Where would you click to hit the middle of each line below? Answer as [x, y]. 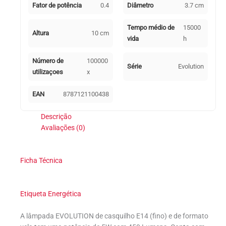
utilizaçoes [48, 72]
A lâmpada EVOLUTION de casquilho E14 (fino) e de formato [114, 216]
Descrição [56, 117]
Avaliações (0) [63, 128]
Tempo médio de [151, 28]
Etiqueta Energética [51, 193]
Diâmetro [140, 6]
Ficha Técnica [41, 160]
